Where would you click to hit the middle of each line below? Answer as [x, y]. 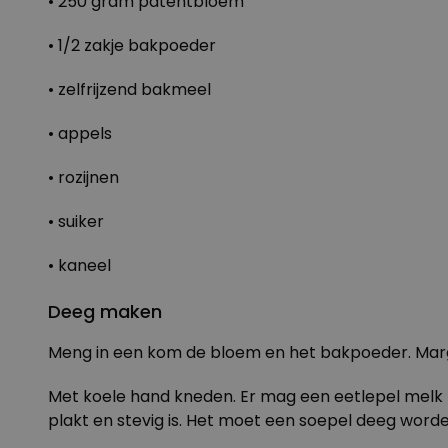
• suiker [76, 221]
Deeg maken [105, 311]
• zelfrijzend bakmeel [129, 89]
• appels [80, 133]
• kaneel [79, 265]
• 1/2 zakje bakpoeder [132, 45]
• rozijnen [83, 177]
